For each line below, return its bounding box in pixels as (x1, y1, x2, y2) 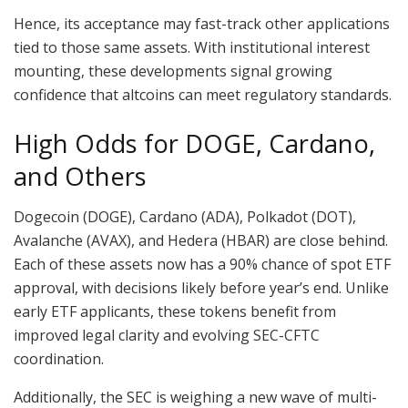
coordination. (14, 349, 104, 370)
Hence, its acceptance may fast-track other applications (14, 14, 390, 35)
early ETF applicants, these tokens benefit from (14, 301, 336, 322)
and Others (14, 158, 147, 193)
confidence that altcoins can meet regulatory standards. (14, 85, 392, 106)
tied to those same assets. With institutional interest (14, 37, 370, 58)
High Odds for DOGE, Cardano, (14, 126, 375, 160)
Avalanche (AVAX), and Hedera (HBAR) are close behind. (14, 230, 388, 251)
